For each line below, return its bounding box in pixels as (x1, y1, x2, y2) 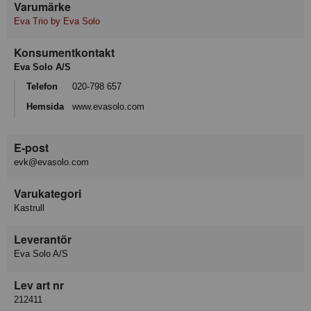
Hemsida (26, 101, 64, 112)
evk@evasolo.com (14, 157, 89, 168)
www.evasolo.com (72, 101, 144, 112)
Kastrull (14, 203, 44, 214)
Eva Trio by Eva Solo (14, 16, 100, 27)
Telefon (26, 81, 58, 92)
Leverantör (14, 231, 72, 248)
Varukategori (14, 185, 81, 202)
